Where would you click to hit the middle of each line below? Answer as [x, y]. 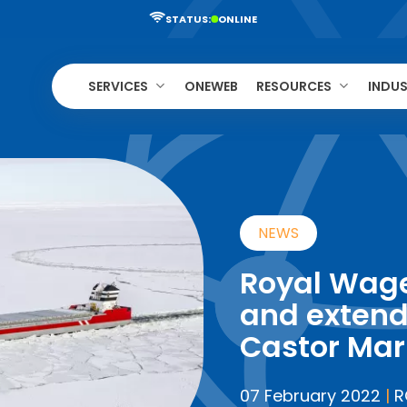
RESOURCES [294, 86]
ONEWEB [211, 86]
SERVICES [118, 86]
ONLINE [238, 19]
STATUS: [189, 19]
